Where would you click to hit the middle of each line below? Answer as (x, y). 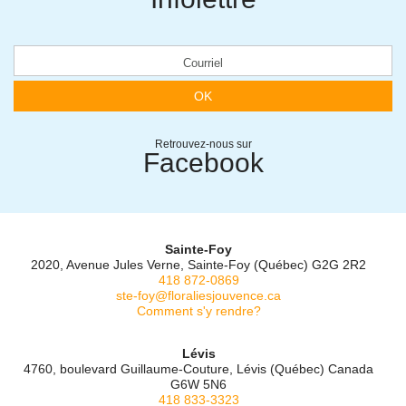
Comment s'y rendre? (198, 311)
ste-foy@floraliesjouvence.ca (198, 296)
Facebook (203, 163)
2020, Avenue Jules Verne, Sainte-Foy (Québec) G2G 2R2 (198, 265)
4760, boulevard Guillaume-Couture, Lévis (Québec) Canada (198, 369)
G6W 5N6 (198, 385)
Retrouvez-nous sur (203, 145)
